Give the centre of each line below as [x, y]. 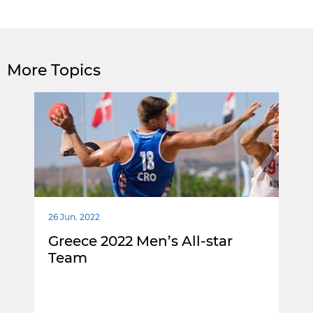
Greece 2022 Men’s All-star [140, 241]
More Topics [54, 71]
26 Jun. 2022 [74, 217]
